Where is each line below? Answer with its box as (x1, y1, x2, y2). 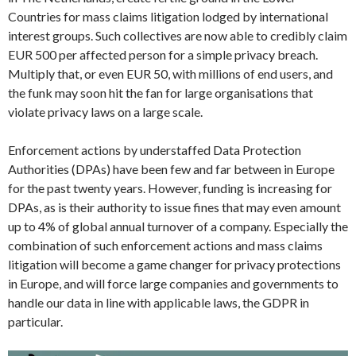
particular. (8, 313, 63, 329)
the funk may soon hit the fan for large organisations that (8, 84, 313, 100)
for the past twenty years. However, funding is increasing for (8, 180, 332, 195)
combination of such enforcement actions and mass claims (8, 237, 323, 253)
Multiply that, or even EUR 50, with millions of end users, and (8, 65, 333, 81)
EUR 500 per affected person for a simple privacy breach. (8, 46, 318, 62)
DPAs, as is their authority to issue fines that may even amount (8, 199, 341, 215)
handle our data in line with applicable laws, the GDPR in (8, 294, 309, 310)
